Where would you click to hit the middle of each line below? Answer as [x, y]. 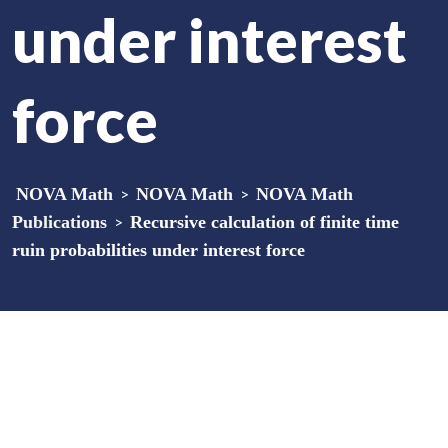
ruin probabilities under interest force [158, 250]
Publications [59, 222]
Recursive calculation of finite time [264, 222]
